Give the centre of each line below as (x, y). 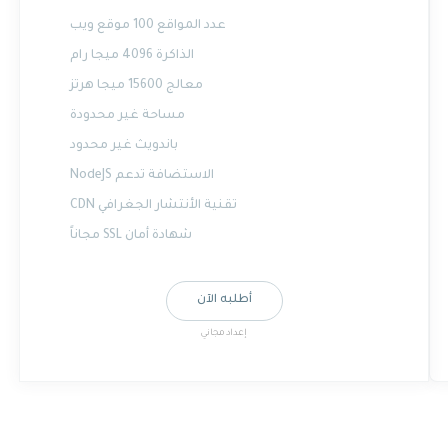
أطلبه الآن (224, 300)
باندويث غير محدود (123, 146)
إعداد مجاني (224, 334)
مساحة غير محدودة (127, 116)
